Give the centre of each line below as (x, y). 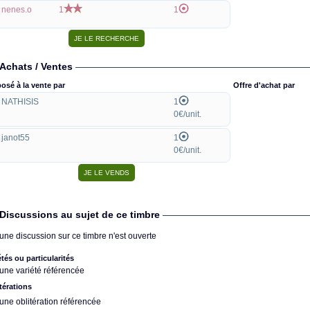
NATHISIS (20, 102)
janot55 (16, 138)
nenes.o (17, 10)
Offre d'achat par (264, 85)
